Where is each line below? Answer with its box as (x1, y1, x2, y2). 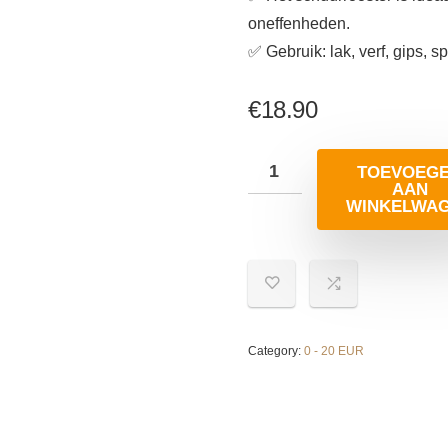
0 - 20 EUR (304, 344, 364, 358)
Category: (248, 344, 304, 358)
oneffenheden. (248, 15, 350, 32)
